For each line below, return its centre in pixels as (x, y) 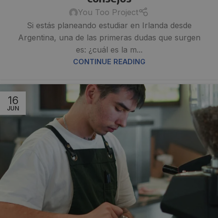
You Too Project (108, 12)
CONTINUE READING (109, 62)
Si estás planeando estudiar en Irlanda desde (109, 26)
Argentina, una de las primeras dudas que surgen (109, 38)
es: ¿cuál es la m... (109, 50)
